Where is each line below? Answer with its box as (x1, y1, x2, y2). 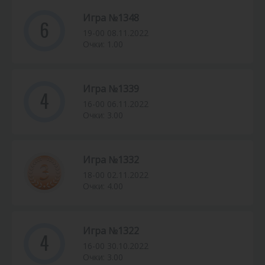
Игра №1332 (83, 153, 139, 167)
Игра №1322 (83, 224, 139, 238)
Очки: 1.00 (83, 38, 123, 50)
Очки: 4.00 (83, 180, 123, 192)
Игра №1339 (83, 82, 139, 96)
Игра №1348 (83, 11, 139, 25)
